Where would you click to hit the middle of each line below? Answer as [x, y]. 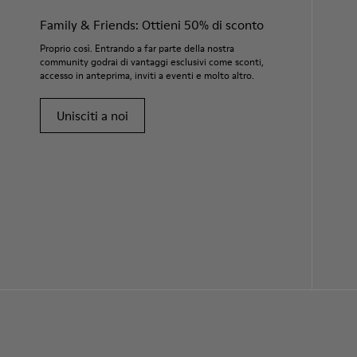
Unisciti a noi [92, 116]
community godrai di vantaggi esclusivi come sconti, [152, 62]
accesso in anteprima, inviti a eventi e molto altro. [147, 75]
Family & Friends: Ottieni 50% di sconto [152, 25]
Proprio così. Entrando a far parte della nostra [137, 48]
